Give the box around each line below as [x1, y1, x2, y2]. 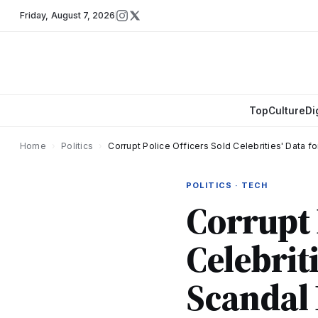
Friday [20, 10, 46, 21]
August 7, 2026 [50, 10, 116, 21]
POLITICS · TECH [186, 180, 268, 190]
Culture [268, 105, 305, 116]
